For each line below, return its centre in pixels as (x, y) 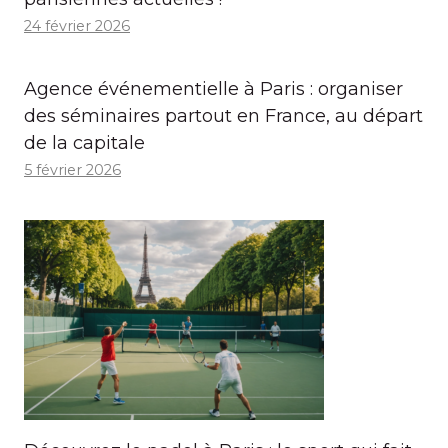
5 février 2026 (72, 169)
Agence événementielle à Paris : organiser (213, 88)
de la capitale (84, 142)
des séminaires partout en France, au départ (223, 115)
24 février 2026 (77, 25)
